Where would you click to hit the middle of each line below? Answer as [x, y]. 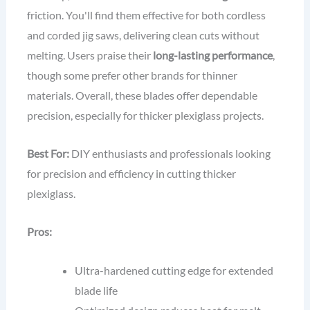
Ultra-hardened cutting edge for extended [174, 270]
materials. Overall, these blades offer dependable [142, 95]
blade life [97, 290]
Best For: [48, 154]
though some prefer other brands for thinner [132, 75]
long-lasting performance [212, 55]
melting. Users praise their [90, 55]
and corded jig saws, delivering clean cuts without [143, 35]
